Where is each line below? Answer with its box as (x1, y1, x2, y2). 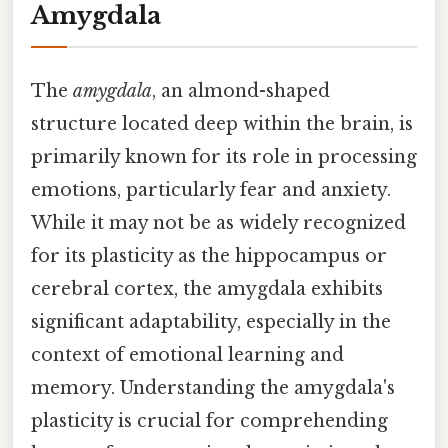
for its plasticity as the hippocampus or (31, 244, 387, 267)
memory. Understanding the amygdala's (31, 376, 395, 399)
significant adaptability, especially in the (31, 310, 391, 333)
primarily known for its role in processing (31, 145, 417, 168)
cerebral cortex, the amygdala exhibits (31, 277, 383, 300)
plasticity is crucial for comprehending (31, 409, 388, 432)
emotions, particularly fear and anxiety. (31, 178, 391, 201)
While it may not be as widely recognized (31, 211, 406, 234)
